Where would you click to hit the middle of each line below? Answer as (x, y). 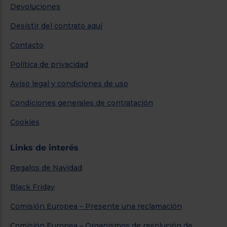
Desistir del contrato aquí (56, 26)
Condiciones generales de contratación (82, 103)
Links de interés (44, 147)
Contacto (27, 45)
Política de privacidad (49, 64)
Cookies (25, 122)
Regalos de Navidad (46, 167)
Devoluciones (35, 6)
